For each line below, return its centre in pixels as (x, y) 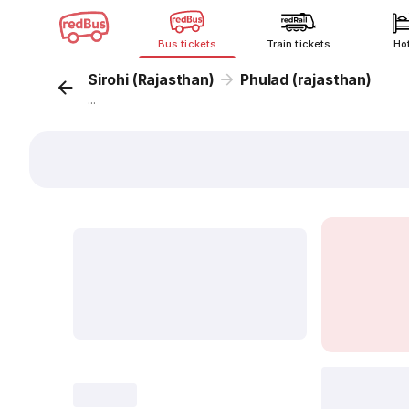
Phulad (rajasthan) (306, 79)
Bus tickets (187, 44)
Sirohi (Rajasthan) (151, 79)
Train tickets (299, 44)
